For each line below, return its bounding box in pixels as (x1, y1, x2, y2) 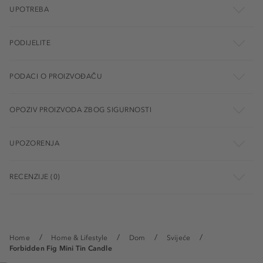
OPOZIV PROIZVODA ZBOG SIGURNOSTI (9, 106, 151, 114)
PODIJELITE (9, 39, 50, 48)
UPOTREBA (9, 5, 49, 14)
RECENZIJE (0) (9, 173, 60, 181)
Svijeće (166, 234, 191, 242)
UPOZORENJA (9, 139, 59, 148)
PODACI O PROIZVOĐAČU (9, 72, 102, 81)
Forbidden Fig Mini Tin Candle (9, 244, 112, 253)
